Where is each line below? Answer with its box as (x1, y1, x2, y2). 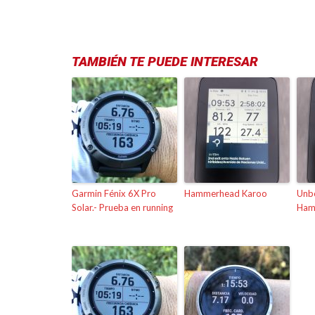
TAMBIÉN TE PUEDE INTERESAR (72, 53, 258, 70)
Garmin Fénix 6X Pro (72, 187, 156, 199)
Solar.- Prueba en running (72, 201, 173, 213)
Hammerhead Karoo (184, 187, 267, 199)
